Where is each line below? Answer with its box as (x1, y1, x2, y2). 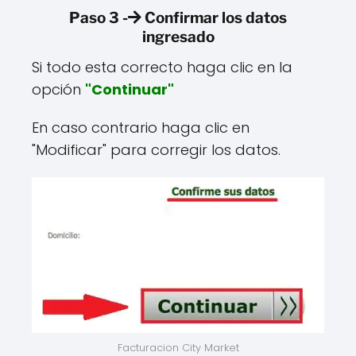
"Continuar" (85, 79, 174, 100)
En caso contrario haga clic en (32, 118, 250, 138)
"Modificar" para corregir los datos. (32, 140, 281, 161)
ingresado (141, 28, 215, 47)
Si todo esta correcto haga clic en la (32, 57, 292, 78)
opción (32, 79, 85, 100)
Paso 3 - (69, 9, 128, 28)
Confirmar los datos (141, 9, 287, 28)
